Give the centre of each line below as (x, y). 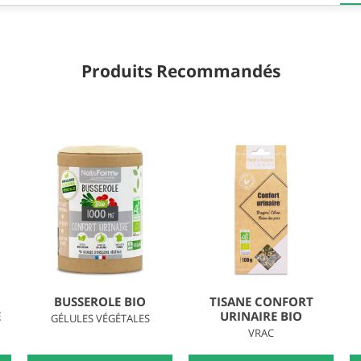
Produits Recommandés (180, 71)
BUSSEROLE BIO (100, 301)
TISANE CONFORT (261, 301)
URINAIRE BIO (261, 315)
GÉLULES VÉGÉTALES (100, 318)
